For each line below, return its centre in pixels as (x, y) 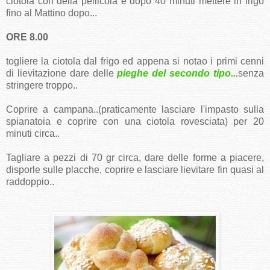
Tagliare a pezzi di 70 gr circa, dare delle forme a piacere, (135, 158)
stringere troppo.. (42, 86)
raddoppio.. (30, 182)
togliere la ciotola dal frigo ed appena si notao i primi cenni (135, 61)
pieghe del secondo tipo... (178, 74)
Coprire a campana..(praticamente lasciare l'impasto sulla (135, 110)
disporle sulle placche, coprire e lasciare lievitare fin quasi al (135, 170)
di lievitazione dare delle (62, 74)
